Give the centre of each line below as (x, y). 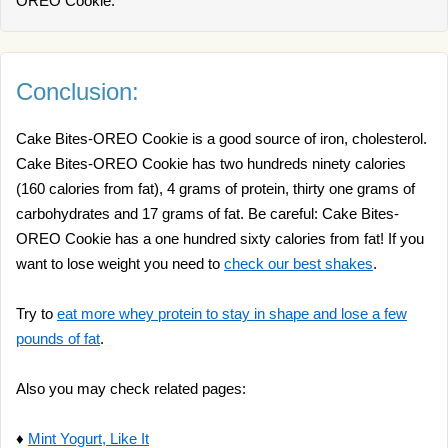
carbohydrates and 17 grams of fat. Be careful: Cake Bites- (207, 213)
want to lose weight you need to (120, 263)
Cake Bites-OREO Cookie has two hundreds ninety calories (211, 163)
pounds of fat (58, 338)
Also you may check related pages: (131, 388)
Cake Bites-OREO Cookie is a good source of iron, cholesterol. (221, 138)
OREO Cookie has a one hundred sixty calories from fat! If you (220, 238)
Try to (36, 313)
